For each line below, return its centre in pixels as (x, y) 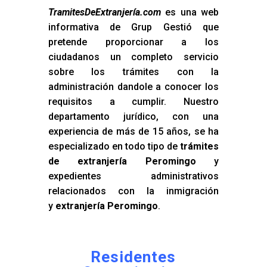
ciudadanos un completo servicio (133, 57)
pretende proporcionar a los (133, 42)
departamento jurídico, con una (133, 116)
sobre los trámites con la (133, 72)
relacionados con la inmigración (133, 191)
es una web (190, 12)
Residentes (133, 257)
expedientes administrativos (133, 176)
